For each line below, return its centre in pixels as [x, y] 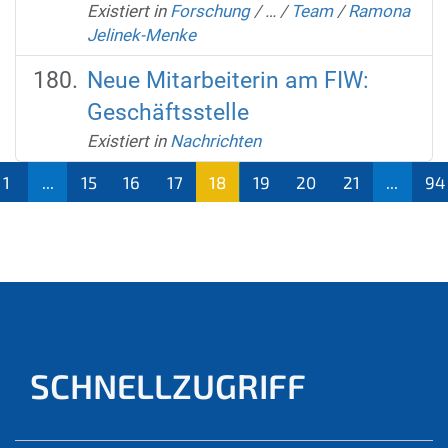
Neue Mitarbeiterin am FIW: [227, 80]
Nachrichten [215, 140]
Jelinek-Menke [141, 34]
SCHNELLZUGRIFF [168, 385]
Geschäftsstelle [167, 112]
